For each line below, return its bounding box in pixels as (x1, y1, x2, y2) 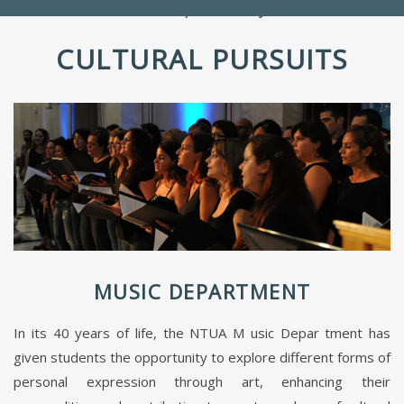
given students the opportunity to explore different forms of (14, 348, 390, 367)
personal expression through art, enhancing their (14, 372, 390, 391)
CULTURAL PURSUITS (56, 41, 348, 78)
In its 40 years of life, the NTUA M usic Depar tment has (14, 324, 390, 343)
